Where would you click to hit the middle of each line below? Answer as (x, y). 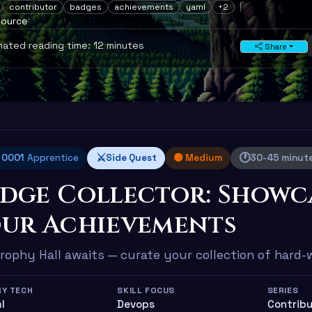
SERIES (283, 290)
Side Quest (131, 157)
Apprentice (53, 157)
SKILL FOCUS (146, 290)
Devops (136, 304)
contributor (33, 7)
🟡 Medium (197, 157)
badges (86, 7)
